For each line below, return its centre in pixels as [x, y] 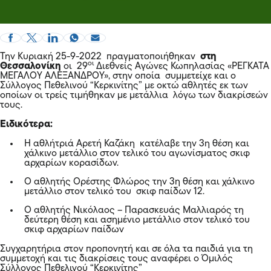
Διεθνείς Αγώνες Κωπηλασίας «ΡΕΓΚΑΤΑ [181, 66]
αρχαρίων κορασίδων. [73, 163]
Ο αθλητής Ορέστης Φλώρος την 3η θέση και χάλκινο [139, 182]
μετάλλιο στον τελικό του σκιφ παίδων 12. [116, 191]
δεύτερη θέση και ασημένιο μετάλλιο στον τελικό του [137, 220]
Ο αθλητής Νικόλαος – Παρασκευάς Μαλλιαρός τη [134, 210]
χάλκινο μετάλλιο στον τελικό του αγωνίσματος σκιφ [137, 153]
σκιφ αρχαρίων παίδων [75, 230]
